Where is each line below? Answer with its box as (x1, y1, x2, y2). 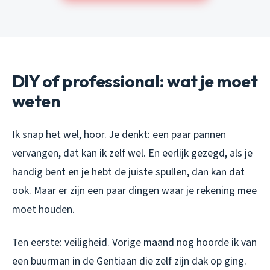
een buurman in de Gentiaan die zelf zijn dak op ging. (12, 253, 246, 269)
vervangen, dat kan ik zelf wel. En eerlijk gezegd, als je (12, 145, 253, 161)
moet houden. (12, 201, 75, 217)
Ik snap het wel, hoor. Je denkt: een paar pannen (12, 127, 226, 142)
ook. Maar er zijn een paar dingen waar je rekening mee (12, 183, 257, 198)
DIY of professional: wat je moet (12, 70, 258, 92)
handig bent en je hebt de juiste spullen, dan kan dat (12, 164, 245, 180)
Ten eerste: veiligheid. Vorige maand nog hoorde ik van (12, 234, 257, 250)
